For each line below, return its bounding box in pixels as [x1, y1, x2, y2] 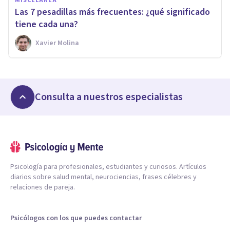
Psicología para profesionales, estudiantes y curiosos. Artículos [10, 161, 206, 172]
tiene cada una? [15, 17, 78, 31]
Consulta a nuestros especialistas [35, 89, 183, 104]
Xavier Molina [35, 37, 79, 48]
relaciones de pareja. [10, 182, 75, 193]
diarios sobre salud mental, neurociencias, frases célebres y [10, 171, 197, 182]
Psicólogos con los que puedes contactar [10, 213, 142, 223]
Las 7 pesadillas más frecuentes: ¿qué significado [15, 5, 210, 18]
